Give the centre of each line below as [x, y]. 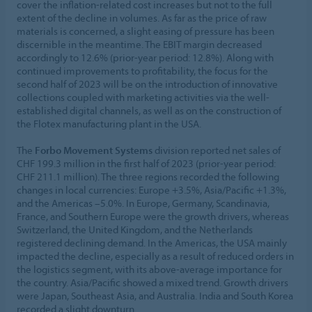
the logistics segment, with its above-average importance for [149, 269]
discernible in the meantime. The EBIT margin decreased [139, 44]
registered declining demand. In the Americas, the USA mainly [152, 242]
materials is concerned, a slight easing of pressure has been [146, 31]
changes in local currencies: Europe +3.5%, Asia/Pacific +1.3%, [151, 189]
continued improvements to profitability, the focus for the [142, 70]
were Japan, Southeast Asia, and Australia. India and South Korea [155, 295]
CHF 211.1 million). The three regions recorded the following [148, 176]
